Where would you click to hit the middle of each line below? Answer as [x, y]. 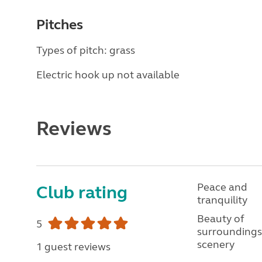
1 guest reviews [73, 247]
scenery [216, 244]
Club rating [82, 192]
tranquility [222, 200]
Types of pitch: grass [86, 50]
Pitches [60, 25]
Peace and [222, 187]
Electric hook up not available [108, 75]
